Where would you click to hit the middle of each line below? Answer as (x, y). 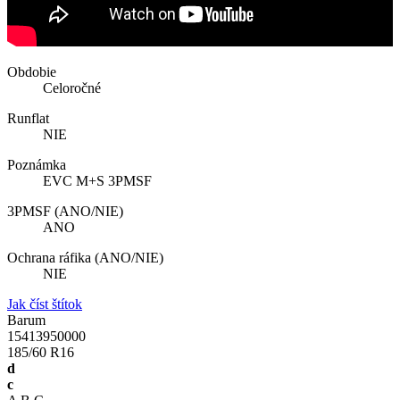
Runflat (28, 119)
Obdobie (32, 72)
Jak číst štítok (45, 304)
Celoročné (72, 88)
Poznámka (37, 165)
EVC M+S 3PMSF (97, 181)
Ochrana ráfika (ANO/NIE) (85, 258)
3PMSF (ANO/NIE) (65, 212)
